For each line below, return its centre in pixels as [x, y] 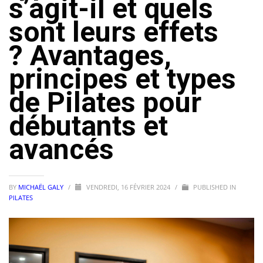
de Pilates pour [105, 102]
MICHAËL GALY [42, 187]
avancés [67, 149]
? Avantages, [90, 55]
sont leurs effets [114, 32]
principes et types [122, 79]
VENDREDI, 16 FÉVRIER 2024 [129, 187]
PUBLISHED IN [214, 187]
